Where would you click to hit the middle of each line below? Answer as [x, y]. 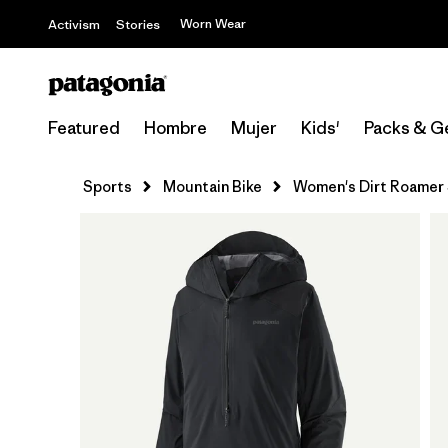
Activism [74, 24]
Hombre [175, 128]
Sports [107, 186]
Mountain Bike [212, 186]
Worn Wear [213, 23]
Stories [138, 24]
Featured [84, 128]
